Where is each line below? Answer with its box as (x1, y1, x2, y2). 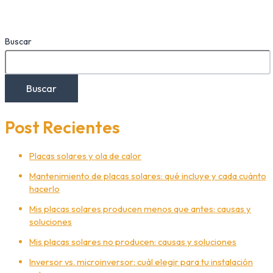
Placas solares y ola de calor (29, 150, 141, 162)
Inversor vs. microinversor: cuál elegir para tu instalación (29, 256, 253, 268)
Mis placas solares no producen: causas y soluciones (29, 236, 236, 248)
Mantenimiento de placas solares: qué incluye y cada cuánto (29, 170, 266, 182)
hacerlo (29, 183, 60, 195)
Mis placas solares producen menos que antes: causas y (29, 203, 251, 215)
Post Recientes (5, 116, 120, 138)
